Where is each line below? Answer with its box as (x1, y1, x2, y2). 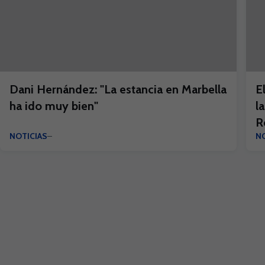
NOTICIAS (9, 131, 47, 141)
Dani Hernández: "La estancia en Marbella (9, 82, 227, 96)
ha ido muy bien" (9, 99, 98, 113)
